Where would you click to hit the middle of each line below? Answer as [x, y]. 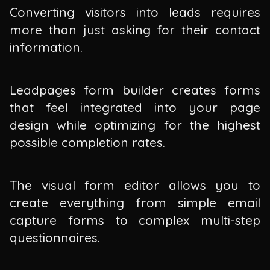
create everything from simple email [135, 202]
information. [46, 47]
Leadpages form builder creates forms [135, 90]
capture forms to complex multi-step [135, 220]
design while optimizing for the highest [135, 125]
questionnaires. [55, 237]
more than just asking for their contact [135, 30]
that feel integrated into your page [135, 108]
